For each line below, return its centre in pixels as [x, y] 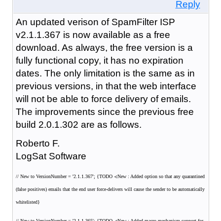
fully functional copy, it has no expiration [99, 60]
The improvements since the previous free [105, 111]
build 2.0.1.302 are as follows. [78, 124]
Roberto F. [37, 143]
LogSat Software [51, 156]
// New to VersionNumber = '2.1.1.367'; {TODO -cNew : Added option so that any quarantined [110, 176]
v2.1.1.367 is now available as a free [93, 35]
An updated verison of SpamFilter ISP [95, 22]
